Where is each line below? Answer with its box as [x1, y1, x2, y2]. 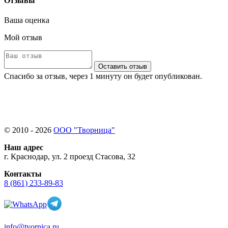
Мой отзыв [4, 33, 42, 42]
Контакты [4, 169, 42, 178]
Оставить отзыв [98, 62, 147, 70]
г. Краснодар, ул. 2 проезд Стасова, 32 [4, 152, 135, 161]
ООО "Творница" [53, 125, 115, 134]
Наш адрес [4, 142, 43, 152]
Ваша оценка [4, 15, 49, 24]
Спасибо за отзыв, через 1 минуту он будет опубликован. [4, 71, 202, 80]
